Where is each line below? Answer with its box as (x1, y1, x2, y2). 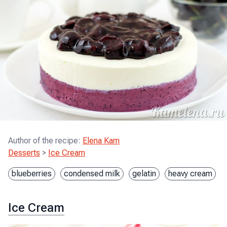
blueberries (12, 169, 52, 178)
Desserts (8, 148, 40, 158)
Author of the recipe (8, 136, 78, 145)
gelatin (132, 169, 156, 178)
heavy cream (168, 169, 212, 178)
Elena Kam (83, 136, 120, 145)
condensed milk (64, 169, 120, 178)
